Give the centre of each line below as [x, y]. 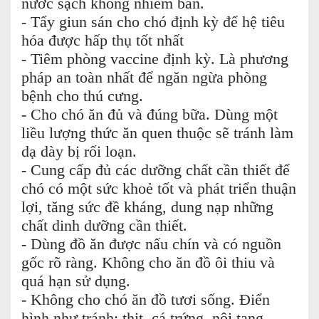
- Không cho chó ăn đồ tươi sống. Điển [146, 300]
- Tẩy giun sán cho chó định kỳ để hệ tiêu [153, 22]
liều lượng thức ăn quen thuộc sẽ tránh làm [157, 134]
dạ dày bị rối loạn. [79, 152]
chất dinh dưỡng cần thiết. [104, 226]
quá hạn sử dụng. [76, 282]
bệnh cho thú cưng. [82, 96]
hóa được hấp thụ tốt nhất [103, 41]
